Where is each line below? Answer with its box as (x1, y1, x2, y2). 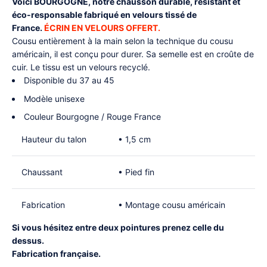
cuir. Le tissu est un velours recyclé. (12, 62, 153, 73)
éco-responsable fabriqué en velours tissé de (12, 10, 197, 20)
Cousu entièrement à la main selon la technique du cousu (12, 36, 233, 46)
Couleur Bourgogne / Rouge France (24, 111, 161, 122)
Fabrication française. (12, 249, 101, 259)
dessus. (12, 235, 44, 246)
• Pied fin (118, 167, 154, 178)
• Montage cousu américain (118, 200, 225, 210)
